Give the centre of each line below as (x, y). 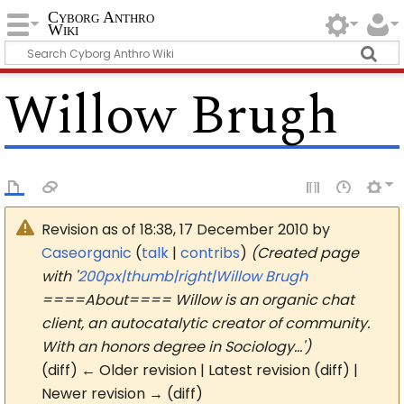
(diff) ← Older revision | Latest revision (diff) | (200, 370)
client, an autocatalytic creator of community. (206, 323)
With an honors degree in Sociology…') (177, 346)
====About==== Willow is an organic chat (198, 299)
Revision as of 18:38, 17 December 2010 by (186, 229)
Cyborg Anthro (101, 17)
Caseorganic (87, 252)
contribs (211, 252)
